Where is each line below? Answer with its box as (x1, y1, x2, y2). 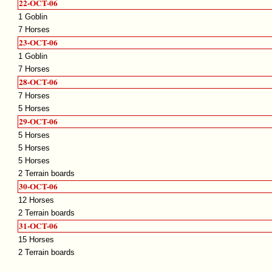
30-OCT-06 (19, 180, 58, 193)
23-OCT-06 (19, 36, 58, 49)
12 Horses (18, 195, 55, 205)
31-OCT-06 (19, 220, 58, 233)
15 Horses (18, 235, 55, 245)
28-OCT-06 (19, 76, 58, 89)
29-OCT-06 (19, 115, 58, 128)
